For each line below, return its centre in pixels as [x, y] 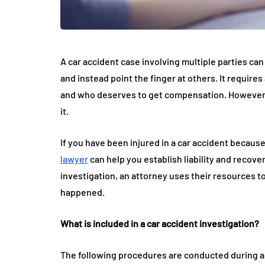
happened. [83, 192]
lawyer [74, 159]
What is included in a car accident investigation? [160, 224]
